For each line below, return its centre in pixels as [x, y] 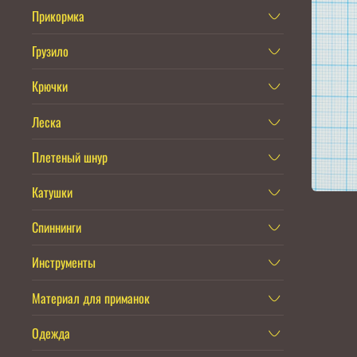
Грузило [50, 51]
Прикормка [58, 16]
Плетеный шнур [70, 157]
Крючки [50, 86]
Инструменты [64, 263]
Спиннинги [57, 228]
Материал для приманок [91, 298]
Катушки [52, 192]
